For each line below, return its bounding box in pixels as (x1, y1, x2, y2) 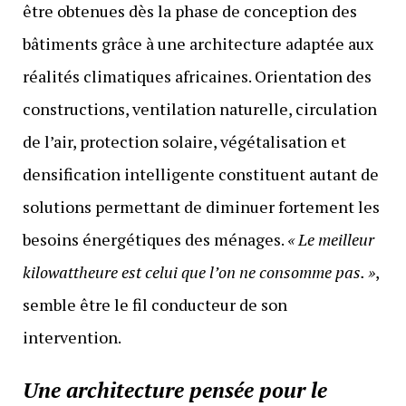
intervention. (22, 325, 121, 348)
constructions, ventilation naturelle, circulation (22, 97, 377, 120)
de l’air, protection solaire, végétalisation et (22, 130, 346, 152)
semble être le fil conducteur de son (22, 293, 287, 315)
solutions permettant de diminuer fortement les (22, 195, 380, 217)
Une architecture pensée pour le (22, 374, 327, 404)
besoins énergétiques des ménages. (22, 227, 287, 250)
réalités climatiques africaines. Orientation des (22, 64, 372, 87)
